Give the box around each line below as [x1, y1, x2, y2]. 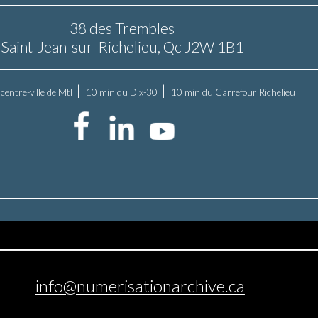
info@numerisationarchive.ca [35, 275, 245, 296]
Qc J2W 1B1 [163, 37, 243, 56]
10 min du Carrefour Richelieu [171, 86, 296, 98]
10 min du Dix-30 [86, 86, 158, 98]
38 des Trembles [69, 18, 175, 38]
